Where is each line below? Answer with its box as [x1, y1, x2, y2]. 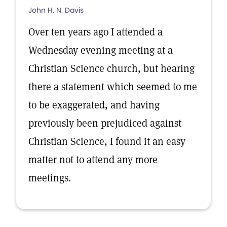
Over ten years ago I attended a [28, 25, 163, 39]
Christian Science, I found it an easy [28, 135, 185, 148]
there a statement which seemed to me [28, 80, 197, 93]
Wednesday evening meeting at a [28, 44, 173, 57]
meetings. [28, 171, 71, 184]
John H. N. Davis [28, 5, 84, 15]
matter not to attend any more [28, 153, 158, 166]
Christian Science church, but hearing [28, 62, 195, 75]
